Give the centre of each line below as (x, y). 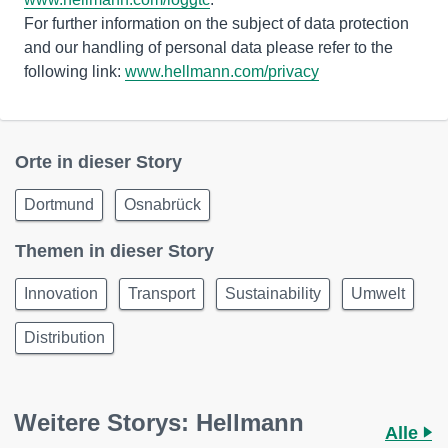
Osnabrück (162, 204)
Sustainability (273, 293)
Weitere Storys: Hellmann (159, 422)
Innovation (61, 293)
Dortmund (59, 204)
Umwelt (378, 293)
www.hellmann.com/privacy (222, 71)
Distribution (64, 337)
